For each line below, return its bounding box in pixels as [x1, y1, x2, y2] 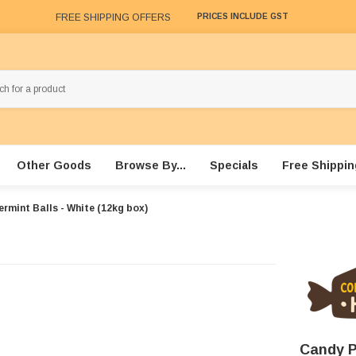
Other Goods [16, 159, 91, 172]
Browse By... [114, 159, 186, 172]
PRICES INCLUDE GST [197, 12, 288, 21]
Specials [209, 159, 258, 172]
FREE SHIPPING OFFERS [56, 11, 171, 23]
